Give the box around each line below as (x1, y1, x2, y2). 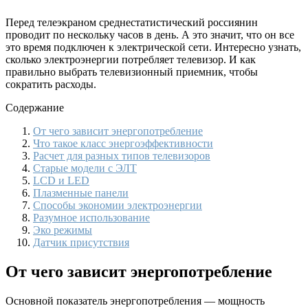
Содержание (5, 102, 64, 114)
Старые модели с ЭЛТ (33, 162, 137, 175)
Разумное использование (33, 212, 150, 224)
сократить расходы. (5, 78, 96, 91)
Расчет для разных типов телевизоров (33, 150, 210, 162)
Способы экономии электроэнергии (33, 199, 202, 212)
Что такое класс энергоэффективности (33, 137, 213, 150)
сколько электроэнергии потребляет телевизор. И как (5, 54, 256, 66)
